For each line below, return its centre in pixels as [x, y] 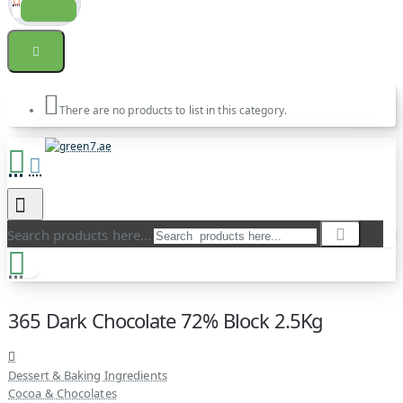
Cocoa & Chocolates [63, 393]
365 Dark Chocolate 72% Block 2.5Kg [166, 320]
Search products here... [80, 235]
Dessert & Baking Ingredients [88, 375]
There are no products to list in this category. [173, 110]
